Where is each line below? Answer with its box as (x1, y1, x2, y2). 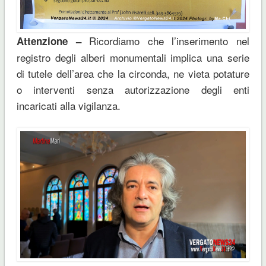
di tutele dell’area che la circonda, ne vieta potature (16, 65, 250, 81)
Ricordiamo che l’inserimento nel (81, 33, 250, 48)
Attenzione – (16, 33, 81, 48)
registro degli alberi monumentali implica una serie (16, 49, 250, 65)
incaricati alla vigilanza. (16, 97, 121, 113)
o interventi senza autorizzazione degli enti (16, 81, 250, 97)
